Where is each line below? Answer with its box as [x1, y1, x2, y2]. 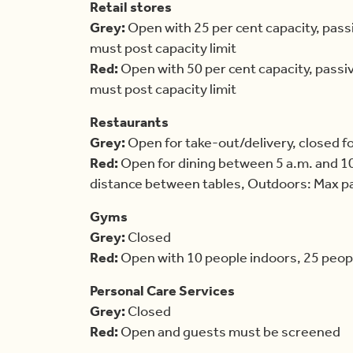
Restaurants [90, 113, 169, 132]
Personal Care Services [90, 282, 235, 300]
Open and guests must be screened [118, 323, 340, 341]
